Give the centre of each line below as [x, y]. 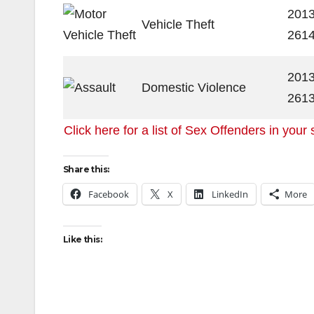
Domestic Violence [194, 88]
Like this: [82, 239]
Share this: [86, 169]
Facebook [109, 194]
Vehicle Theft [178, 25]
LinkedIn [230, 194]
